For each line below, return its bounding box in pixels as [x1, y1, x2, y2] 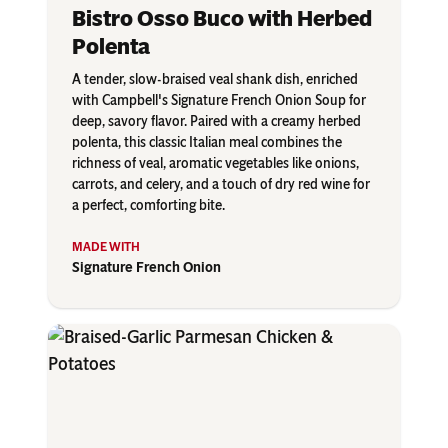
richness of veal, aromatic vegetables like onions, [72, 155, 359, 173]
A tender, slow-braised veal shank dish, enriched [72, 71, 358, 89]
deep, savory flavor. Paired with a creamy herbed [72, 113, 361, 131]
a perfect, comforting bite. [72, 197, 225, 215]
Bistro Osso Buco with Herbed [72, 5, 372, 33]
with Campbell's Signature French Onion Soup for [72, 92, 366, 110]
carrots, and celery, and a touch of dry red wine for [72, 176, 370, 194]
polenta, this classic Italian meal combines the [72, 134, 342, 152]
